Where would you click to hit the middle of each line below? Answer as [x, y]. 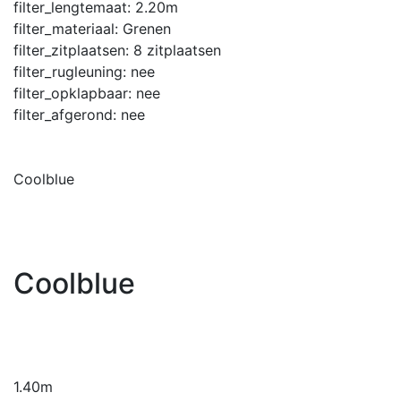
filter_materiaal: [68, 28]
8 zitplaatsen [177, 50]
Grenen [147, 28]
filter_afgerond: [67, 114]
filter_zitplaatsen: [73, 50]
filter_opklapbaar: [75, 93]
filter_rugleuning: [72, 71]
